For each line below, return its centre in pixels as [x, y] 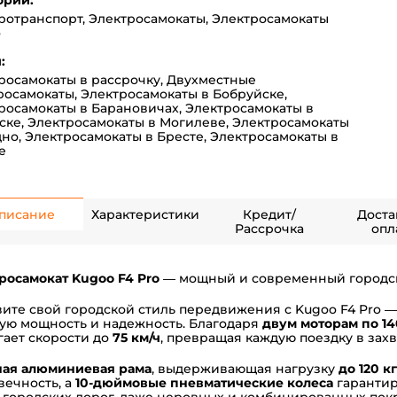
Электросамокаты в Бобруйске [183, 94]
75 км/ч [136, 337]
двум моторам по [320, 323]
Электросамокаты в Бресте [114, 137]
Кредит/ [269, 215]
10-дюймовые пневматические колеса [204, 382]
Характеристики [145, 215]
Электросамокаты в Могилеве [127, 123]
